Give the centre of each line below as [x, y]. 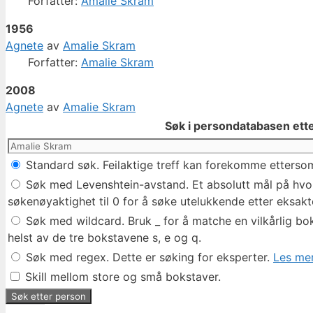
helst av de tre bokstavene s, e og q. [104, 238]
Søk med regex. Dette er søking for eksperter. [148, 257]
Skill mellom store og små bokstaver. [121, 277]
